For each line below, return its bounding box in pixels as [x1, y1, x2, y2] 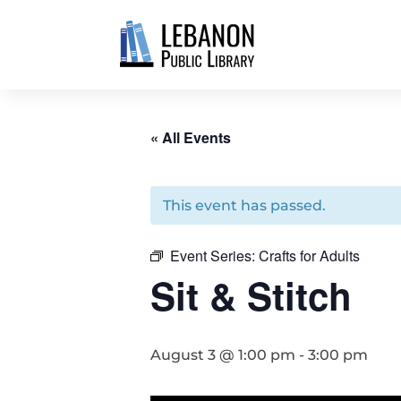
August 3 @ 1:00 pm [150, 346, 295, 363]
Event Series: [170, 245, 259, 266]
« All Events [150, 127, 231, 148]
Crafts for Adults [259, 245, 360, 266]
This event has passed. [163, 197, 326, 214]
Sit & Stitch [150, 269, 352, 322]
